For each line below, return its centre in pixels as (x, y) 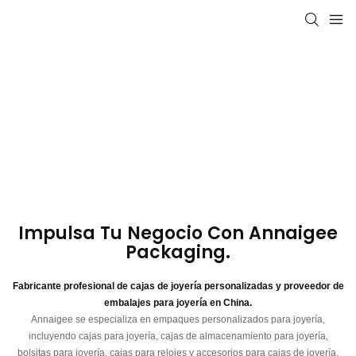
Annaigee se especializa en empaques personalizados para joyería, (178, 319)
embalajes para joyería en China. (178, 303)
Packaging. (178, 252)
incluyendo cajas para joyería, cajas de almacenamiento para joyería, (178, 336)
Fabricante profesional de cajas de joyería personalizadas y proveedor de (178, 286)
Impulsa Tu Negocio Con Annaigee (178, 233)
